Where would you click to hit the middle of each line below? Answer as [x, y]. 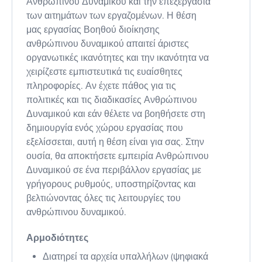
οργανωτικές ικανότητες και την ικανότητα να [118, 58]
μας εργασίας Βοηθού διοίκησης [93, 30]
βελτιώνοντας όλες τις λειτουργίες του [104, 198]
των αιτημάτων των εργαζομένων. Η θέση [111, 15]
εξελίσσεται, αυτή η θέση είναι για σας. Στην [115, 142]
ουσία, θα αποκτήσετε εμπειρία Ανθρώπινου [118, 156]
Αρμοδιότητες [57, 238]
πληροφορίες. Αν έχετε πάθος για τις [101, 86]
